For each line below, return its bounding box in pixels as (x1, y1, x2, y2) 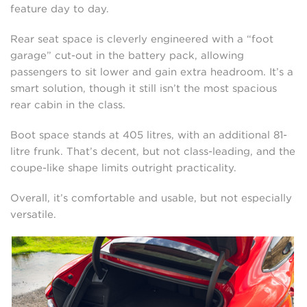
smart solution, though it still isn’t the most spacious (10, 82, 277, 95)
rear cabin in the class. (10, 98, 125, 111)
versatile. (10, 208, 56, 221)
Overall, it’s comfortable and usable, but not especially (10, 191, 292, 204)
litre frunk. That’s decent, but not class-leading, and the (10, 145, 295, 158)
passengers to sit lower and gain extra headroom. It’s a (10, 65, 293, 78)
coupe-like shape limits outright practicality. (10, 161, 236, 174)
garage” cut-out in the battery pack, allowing (10, 49, 244, 62)
